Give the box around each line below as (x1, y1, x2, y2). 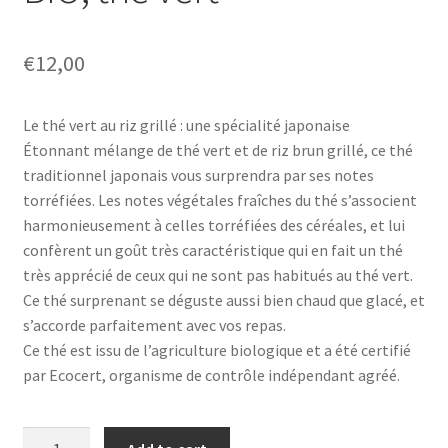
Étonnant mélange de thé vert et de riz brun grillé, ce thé (22, 140, 413, 161)
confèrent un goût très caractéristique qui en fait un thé (22, 240, 403, 261)
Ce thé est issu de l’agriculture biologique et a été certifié (22, 340, 411, 361)
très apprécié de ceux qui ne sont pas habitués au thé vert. (22, 265, 413, 286)
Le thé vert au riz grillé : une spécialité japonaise (22, 115, 353, 136)
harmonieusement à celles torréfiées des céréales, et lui (22, 215, 405, 236)
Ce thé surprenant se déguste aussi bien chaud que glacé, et (22, 290, 425, 311)
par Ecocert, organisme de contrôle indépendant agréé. (22, 365, 400, 386)
